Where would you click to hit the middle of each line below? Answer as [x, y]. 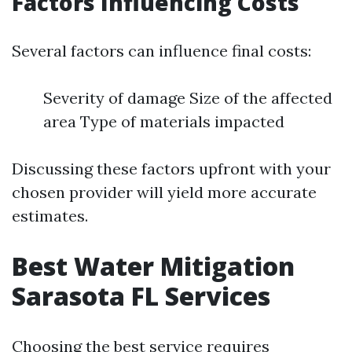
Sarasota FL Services [141, 296]
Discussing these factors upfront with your [171, 169]
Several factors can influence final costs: [161, 51]
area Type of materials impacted [164, 121]
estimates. [50, 216]
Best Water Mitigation [153, 266]
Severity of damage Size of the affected [188, 98]
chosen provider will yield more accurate [164, 192]
